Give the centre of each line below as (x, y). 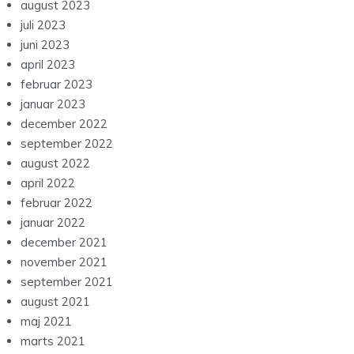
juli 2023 (43, 25)
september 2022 (67, 144)
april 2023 (48, 65)
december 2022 (64, 124)
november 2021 (64, 262)
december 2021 (64, 243)
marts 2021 (53, 341)
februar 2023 (56, 85)
